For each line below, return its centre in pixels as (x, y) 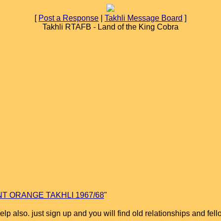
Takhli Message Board (144, 18)
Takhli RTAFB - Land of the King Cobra (110, 27)
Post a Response (69, 18)
